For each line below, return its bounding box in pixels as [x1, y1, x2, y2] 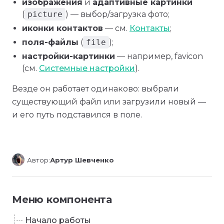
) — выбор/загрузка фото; [65, 9, 169, 19]
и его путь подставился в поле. [12, 110, 142, 119]
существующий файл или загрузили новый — [12, 97, 206, 106]
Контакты [129, 23, 170, 33]
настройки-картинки [22, 51, 115, 61]
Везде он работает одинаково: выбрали [12, 84, 179, 93]
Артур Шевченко [50, 155, 114, 164]
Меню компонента [12, 193, 112, 205]
